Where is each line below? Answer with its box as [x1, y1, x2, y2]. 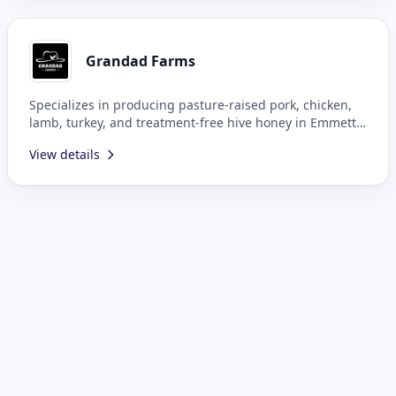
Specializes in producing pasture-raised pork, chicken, [29, 95, 352, 113]
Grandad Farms [86, 50, 195, 71]
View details [29, 145, 100, 163]
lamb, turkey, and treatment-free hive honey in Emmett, [29, 113, 360, 131]
